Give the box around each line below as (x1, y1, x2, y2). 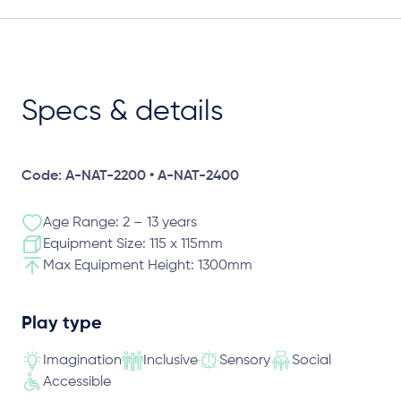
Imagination (43, 354, 122, 368)
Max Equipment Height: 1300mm (43, 259, 252, 273)
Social (292, 354, 331, 368)
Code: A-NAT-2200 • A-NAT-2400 (21, 169, 239, 183)
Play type (21, 315, 102, 333)
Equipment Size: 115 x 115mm (43, 237, 223, 252)
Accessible (43, 375, 111, 389)
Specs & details (21, 98, 224, 126)
